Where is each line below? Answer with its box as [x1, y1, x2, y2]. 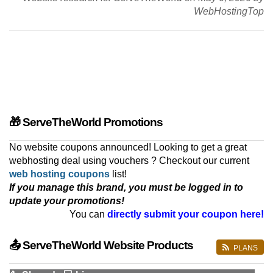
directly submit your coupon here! [107, 209, 264, 220]
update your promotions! [9, 196, 124, 207]
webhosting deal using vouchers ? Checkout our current [9, 155, 249, 166]
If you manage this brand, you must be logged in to [9, 182, 243, 193]
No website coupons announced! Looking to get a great [9, 142, 247, 153]
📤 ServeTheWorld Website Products [9, 239, 193, 252]
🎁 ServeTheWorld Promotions [9, 116, 163, 129]
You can [69, 209, 107, 220]
